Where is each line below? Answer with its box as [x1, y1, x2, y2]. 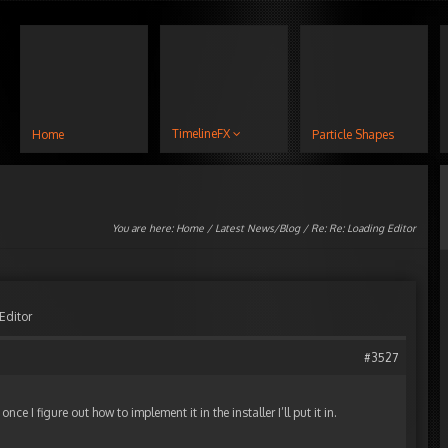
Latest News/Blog [215, 222, 300, 234]
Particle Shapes [312, 127, 394, 142]
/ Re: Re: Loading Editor [300, 222, 416, 234]
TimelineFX [172, 126, 230, 141]
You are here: [112, 222, 176, 234]
